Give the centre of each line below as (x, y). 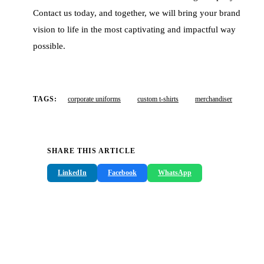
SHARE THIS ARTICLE (91, 151)
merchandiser (214, 99)
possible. (49, 46)
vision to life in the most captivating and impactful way (134, 29)
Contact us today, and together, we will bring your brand (137, 13)
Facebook (122, 172)
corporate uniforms (94, 99)
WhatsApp (175, 172)
